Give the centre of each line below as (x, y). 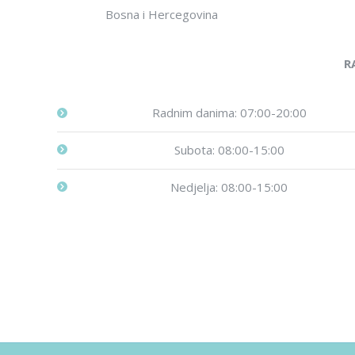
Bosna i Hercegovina (161, 14)
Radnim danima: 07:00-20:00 (229, 113)
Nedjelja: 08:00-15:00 (229, 187)
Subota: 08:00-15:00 (229, 150)
